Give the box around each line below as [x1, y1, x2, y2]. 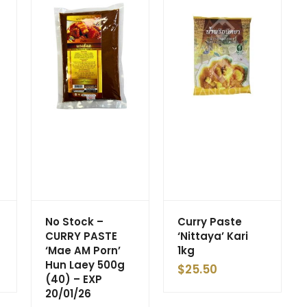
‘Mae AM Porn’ [45, 243, 121, 258]
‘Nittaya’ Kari [177, 228, 248, 243]
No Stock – [45, 214, 103, 229]
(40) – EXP [45, 271, 102, 286]
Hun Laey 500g [45, 257, 125, 272]
